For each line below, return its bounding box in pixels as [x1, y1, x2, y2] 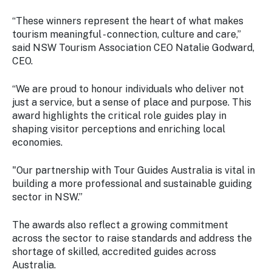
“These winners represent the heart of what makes [12, 15, 243, 27]
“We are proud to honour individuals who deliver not [12, 83, 244, 95]
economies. [12, 137, 63, 149]
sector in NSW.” [12, 191, 83, 203]
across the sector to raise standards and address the [12, 233, 252, 245]
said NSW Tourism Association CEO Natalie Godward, [12, 42, 254, 54]
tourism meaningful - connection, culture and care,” [12, 29, 241, 41]
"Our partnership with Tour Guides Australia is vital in [12, 165, 255, 177]
